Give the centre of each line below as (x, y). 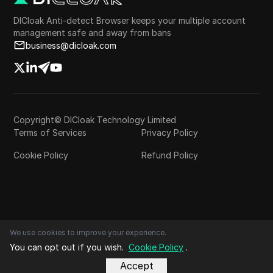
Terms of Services (50, 132)
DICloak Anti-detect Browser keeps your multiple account (130, 20)
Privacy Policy (170, 132)
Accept (136, 266)
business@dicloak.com (71, 45)
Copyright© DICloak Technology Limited (95, 119)
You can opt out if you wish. (67, 247)
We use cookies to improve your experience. (88, 232)
